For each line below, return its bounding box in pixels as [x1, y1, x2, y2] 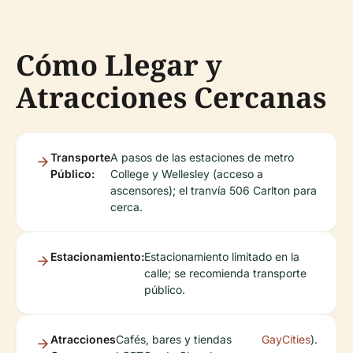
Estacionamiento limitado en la [144, 250, 299, 264]
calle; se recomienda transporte [144, 266, 307, 281]
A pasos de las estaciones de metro [110, 150, 294, 165]
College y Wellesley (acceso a [110, 167, 263, 181]
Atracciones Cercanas [16, 78, 326, 117]
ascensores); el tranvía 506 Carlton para [110, 184, 317, 198]
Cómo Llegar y [16, 46, 222, 85]
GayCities [262, 333, 310, 347]
